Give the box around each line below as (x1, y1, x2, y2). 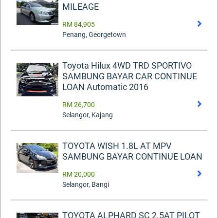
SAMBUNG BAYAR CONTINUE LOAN (62, 151, 202, 162)
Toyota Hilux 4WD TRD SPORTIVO (62, 60, 192, 71)
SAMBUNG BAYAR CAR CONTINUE (62, 71, 197, 82)
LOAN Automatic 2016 (62, 82, 148, 92)
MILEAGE (62, 1, 99, 12)
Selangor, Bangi (62, 181, 109, 189)
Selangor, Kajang (62, 111, 113, 119)
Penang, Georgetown (62, 31, 126, 39)
